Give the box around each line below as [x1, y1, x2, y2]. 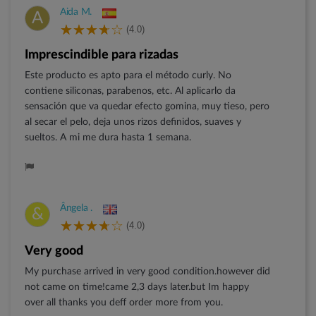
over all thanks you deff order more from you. [25, 298, 223, 308]
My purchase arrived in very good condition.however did [25, 267, 270, 277]
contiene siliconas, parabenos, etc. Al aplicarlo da [25, 86, 236, 97]
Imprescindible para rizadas [28, 49, 178, 62]
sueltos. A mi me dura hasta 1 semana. [25, 133, 191, 143]
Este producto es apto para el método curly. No [25, 71, 231, 81]
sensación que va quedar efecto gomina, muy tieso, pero [25, 102, 269, 112]
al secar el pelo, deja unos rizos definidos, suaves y [25, 117, 241, 128]
